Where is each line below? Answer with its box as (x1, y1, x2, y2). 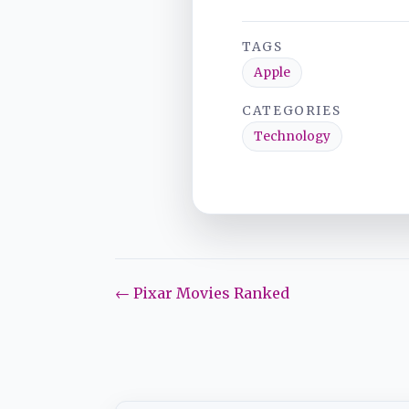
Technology (254, 128, 330, 144)
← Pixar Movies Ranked (114, 283, 289, 302)
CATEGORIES (242, 102, 341, 119)
